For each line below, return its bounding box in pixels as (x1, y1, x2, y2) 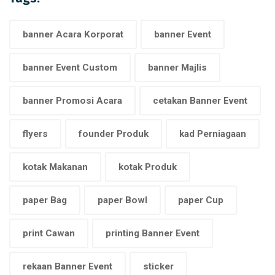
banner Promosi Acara (23, 95, 122, 106)
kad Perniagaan (179, 128, 246, 139)
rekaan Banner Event (23, 260, 112, 272)
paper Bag (23, 194, 67, 206)
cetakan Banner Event (153, 95, 247, 106)
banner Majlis (148, 61, 207, 73)
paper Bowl (98, 194, 147, 206)
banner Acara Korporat (23, 28, 123, 40)
